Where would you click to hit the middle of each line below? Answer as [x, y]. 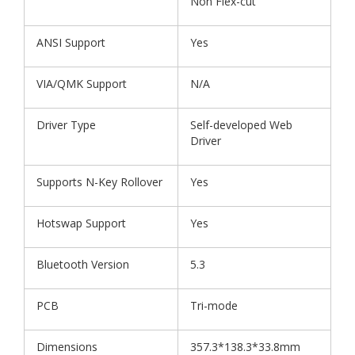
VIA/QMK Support [82, 83]
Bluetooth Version [83, 264]
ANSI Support [71, 42]
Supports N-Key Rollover [99, 181]
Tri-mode [214, 305]
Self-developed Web [241, 124]
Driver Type [66, 124]
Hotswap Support [81, 223]
